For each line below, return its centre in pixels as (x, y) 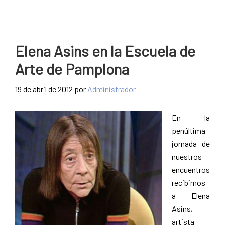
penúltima (189, 130)
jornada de (191, 143)
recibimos (189, 182)
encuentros (191, 169)
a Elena (191, 195)
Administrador (111, 89)
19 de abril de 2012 (44, 89)
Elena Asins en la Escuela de (105, 50)
